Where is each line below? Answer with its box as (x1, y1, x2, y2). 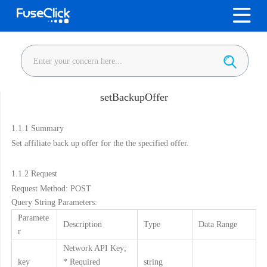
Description (63, 219, 102, 229)
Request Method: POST (11, 183, 91, 193)
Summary (30, 123, 64, 133)
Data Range (198, 219, 237, 229)
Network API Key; (63, 243, 126, 253)
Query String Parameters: (11, 197, 97, 207)
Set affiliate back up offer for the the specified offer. (11, 138, 189, 148)
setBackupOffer (100, 91, 168, 103)
